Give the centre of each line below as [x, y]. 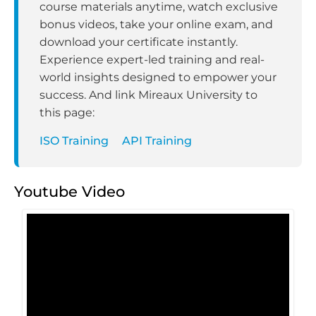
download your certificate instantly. [139, 42]
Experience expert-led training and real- [152, 59]
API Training [157, 140]
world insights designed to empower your [158, 77]
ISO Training [74, 140]
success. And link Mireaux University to [148, 95]
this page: [67, 112]
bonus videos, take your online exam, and [156, 24]
